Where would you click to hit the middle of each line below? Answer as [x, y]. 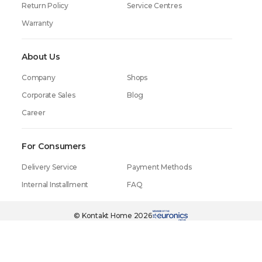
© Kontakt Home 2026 [113, 216]
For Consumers [54, 146]
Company [39, 77]
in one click [171, 198]
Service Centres [154, 6]
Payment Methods [159, 167]
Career [34, 113]
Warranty [38, 23]
